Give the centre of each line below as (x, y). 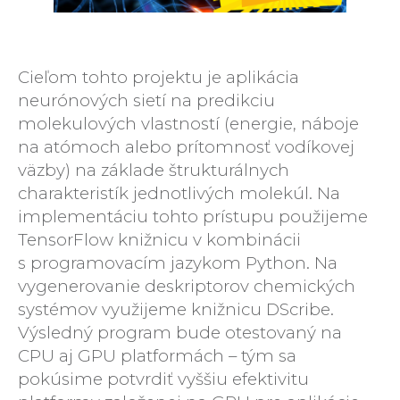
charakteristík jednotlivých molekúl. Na (179, 194)
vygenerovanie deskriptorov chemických (187, 287)
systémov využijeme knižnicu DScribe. (176, 310)
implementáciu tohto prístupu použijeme (193, 217)
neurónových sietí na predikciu (146, 101)
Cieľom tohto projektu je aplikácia (158, 78)
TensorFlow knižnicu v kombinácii (159, 240)
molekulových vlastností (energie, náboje (188, 124)
